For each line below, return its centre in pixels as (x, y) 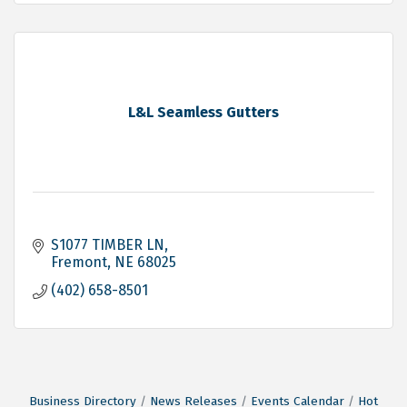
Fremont (79, 262)
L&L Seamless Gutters (203, 112)
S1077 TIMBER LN (108, 244)
